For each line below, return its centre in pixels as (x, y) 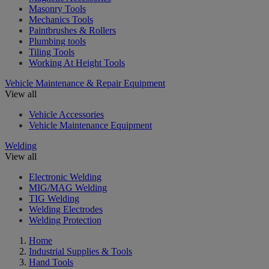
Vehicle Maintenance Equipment (90, 125)
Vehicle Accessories (66, 114)
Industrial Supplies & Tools (80, 251)
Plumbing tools (57, 41)
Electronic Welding (65, 177)
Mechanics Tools (61, 19)
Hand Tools (51, 262)
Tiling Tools (52, 52)
